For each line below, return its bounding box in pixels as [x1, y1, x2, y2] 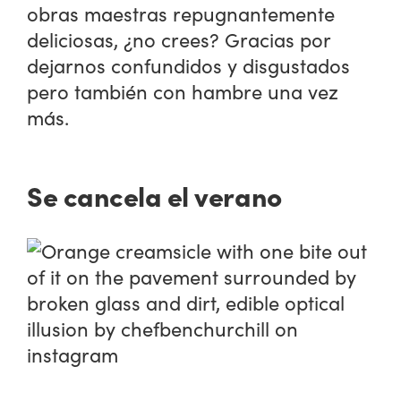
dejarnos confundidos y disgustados [27, 52, 351, 80]
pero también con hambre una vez [27, 78, 339, 106]
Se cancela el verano [27, 176, 282, 215]
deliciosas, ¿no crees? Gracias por [27, 26, 331, 54]
